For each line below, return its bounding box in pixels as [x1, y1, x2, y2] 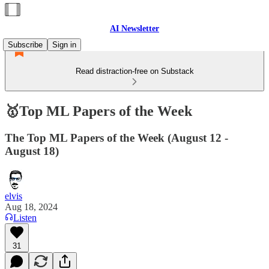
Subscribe [8, 40, 43, 49]
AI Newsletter [110, 24, 159, 33]
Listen [13, 212, 37, 223]
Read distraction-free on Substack [75, 67, 194, 76]
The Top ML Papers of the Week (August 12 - [5, 131, 228, 144]
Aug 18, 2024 [5, 201, 58, 212]
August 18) [5, 144, 59, 157]
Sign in [52, 40, 76, 49]
